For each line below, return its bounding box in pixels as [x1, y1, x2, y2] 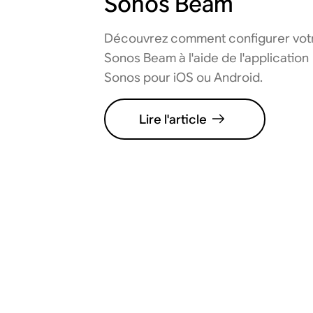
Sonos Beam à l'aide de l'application [104, 49, 310, 66]
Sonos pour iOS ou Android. [104, 68, 263, 85]
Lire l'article [139, 110, 208, 127]
